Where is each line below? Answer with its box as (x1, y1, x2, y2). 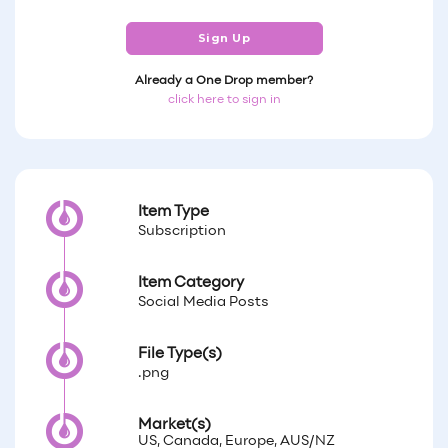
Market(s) (138, 417, 212, 432)
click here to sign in (167, 93, 281, 106)
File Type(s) (138, 346, 223, 361)
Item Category (138, 275, 245, 290)
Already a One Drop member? (135, 74, 313, 87)
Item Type (138, 204, 210, 219)
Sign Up (197, 30, 251, 45)
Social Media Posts (138, 295, 270, 309)
